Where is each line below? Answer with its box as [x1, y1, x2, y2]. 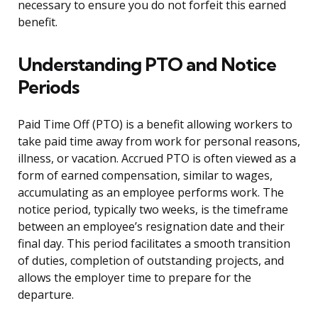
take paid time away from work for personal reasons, [18, 133, 300, 150]
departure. [18, 287, 74, 303]
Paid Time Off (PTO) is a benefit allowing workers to [18, 116, 292, 133]
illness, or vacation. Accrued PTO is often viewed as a [18, 150, 296, 167]
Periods [18, 75, 79, 99]
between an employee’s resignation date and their [18, 219, 285, 235]
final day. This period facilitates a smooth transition [18, 236, 290, 252]
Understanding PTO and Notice [18, 53, 276, 77]
